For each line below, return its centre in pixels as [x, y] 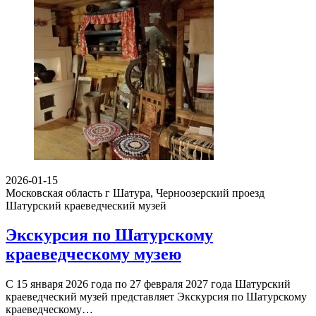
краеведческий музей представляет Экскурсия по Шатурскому [156, 297]
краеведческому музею [93, 254]
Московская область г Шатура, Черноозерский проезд [135, 193]
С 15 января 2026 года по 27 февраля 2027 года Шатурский [148, 284]
